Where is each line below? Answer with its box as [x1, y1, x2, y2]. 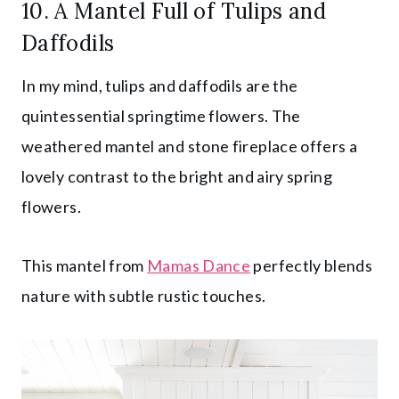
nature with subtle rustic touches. [21, 285, 266, 305]
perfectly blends [250, 255, 373, 275]
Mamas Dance [147, 255, 251, 275]
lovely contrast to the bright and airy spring [21, 166, 333, 186]
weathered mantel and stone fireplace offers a [21, 135, 358, 156]
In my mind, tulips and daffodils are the [21, 75, 298, 95]
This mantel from [21, 255, 148, 275]
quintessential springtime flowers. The [21, 105, 301, 126]
